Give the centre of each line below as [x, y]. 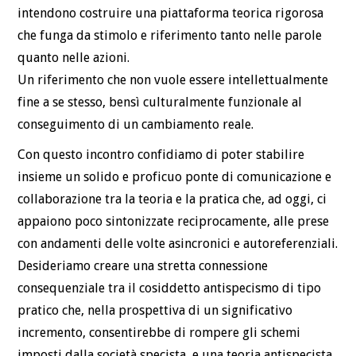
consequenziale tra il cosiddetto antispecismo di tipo [170, 288]
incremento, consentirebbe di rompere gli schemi [159, 333]
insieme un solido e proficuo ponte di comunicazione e [175, 177]
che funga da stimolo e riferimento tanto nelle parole [170, 36]
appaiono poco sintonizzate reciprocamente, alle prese [174, 222]
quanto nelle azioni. [74, 58]
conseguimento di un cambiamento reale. [136, 125]
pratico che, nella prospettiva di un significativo [155, 311]
